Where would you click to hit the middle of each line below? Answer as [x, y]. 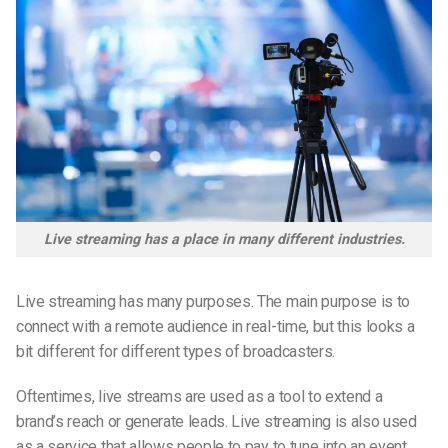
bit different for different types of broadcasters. [175, 351]
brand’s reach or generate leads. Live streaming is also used [216, 422]
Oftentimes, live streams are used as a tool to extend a [199, 397]
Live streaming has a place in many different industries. [224, 239]
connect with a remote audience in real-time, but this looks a [215, 326]
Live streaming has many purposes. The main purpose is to [213, 301]
